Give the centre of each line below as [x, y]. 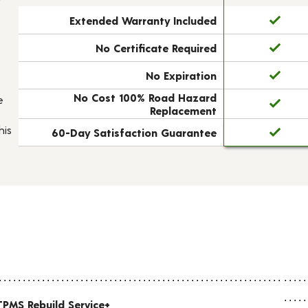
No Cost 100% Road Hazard [145, 97]
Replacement [183, 110]
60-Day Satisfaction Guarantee [134, 132]
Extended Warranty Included [143, 20]
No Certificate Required [156, 48]
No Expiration [181, 75]
